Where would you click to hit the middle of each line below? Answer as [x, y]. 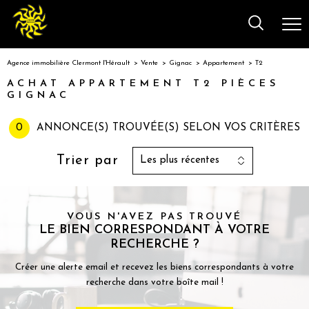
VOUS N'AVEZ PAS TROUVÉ [154, 217]
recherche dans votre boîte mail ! [154, 283]
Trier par [87, 161]
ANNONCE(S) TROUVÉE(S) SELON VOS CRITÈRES [168, 128]
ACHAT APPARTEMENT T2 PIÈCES [143, 84]
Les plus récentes [179, 160]
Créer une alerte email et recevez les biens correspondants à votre [154, 268]
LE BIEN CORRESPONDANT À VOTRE [154, 230]
